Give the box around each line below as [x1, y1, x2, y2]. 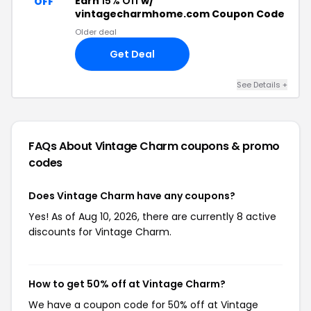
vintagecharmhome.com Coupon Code [75, 7, 285, 21]
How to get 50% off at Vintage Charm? [28, 277, 226, 291]
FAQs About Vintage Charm [28, 138, 181, 154]
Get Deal [110, 47, 155, 61]
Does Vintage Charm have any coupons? [28, 189, 235, 203]
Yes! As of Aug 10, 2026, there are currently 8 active [28, 210, 276, 224]
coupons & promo [180, 138, 280, 154]
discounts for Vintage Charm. [28, 225, 171, 239]
